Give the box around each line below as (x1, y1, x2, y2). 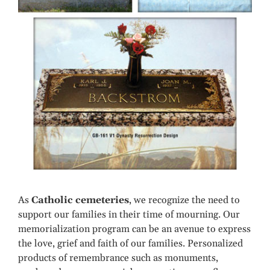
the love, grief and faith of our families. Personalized (18, 237, 243, 250)
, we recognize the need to (129, 194, 240, 207)
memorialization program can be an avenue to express (18, 223, 251, 236)
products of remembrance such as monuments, (18, 252, 218, 265)
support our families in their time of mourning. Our (18, 209, 240, 221)
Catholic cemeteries (31, 194, 129, 207)
